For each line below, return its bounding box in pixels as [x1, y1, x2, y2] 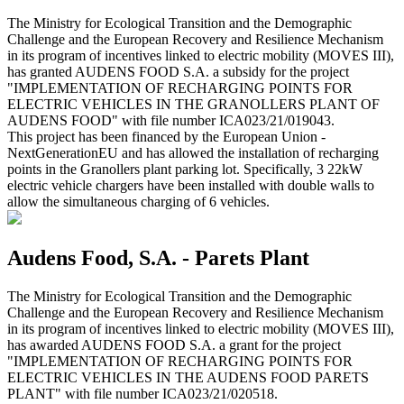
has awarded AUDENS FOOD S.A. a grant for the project [7, 336, 341, 353]
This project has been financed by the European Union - [7, 128, 326, 144]
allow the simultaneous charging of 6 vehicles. [7, 193, 270, 209]
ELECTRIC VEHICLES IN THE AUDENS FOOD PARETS [7, 369, 369, 385]
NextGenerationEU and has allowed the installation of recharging [7, 144, 379, 161]
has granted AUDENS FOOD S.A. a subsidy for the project [7, 63, 349, 79]
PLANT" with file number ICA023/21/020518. [7, 385, 278, 401]
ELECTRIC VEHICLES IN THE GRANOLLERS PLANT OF [7, 96, 380, 112]
